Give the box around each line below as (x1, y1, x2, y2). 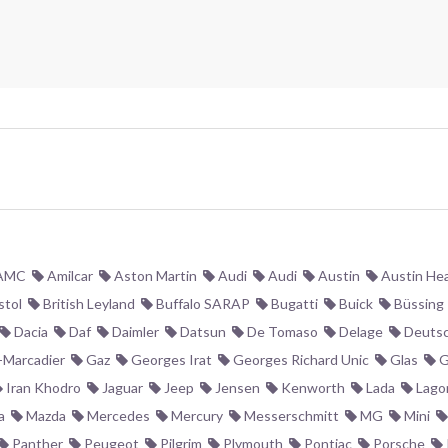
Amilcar (44, 267, 93, 284)
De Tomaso (244, 323, 318, 340)
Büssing (391, 295, 444, 312)
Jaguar (99, 379, 143, 396)
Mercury (168, 407, 223, 424)
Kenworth (278, 379, 345, 396)
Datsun (177, 323, 226, 340)
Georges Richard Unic (230, 351, 369, 368)
